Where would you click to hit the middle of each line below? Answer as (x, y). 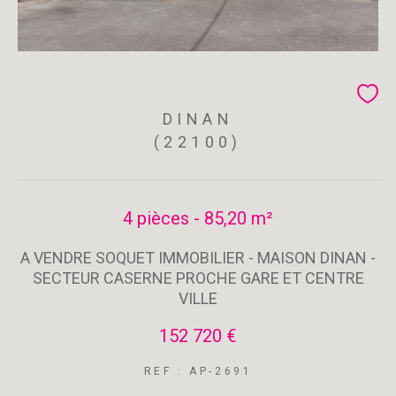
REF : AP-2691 (198, 371)
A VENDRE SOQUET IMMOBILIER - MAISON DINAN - (198, 258)
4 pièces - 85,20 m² (198, 218)
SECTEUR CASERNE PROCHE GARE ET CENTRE (198, 278)
